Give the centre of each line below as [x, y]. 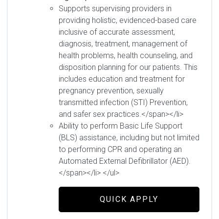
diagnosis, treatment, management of [123, 44]
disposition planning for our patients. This [128, 67]
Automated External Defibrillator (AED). [125, 161]
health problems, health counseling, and [126, 55]
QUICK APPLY [129, 199]
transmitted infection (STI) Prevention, [123, 102]
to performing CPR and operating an [120, 149]
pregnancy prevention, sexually [111, 91]
